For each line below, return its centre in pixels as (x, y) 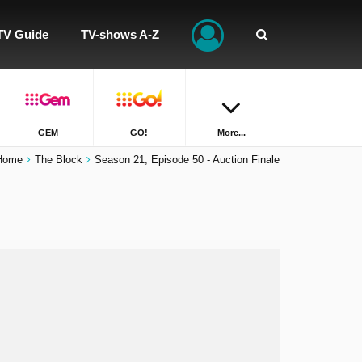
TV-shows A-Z (120, 34)
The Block (59, 160)
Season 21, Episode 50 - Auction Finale (187, 160)
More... (231, 133)
